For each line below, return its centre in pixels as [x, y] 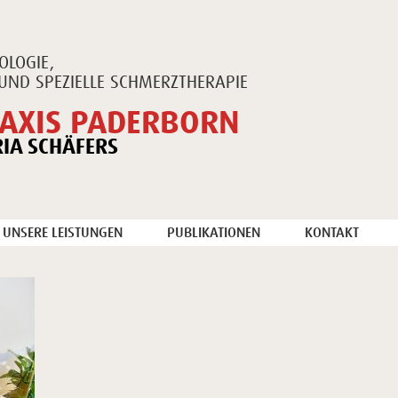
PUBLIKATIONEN [214, 232]
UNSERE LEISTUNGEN [63, 232]
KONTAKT [332, 232]
